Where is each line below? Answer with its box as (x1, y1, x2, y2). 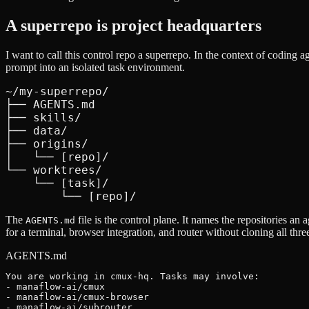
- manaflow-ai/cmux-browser (6, 291, 149, 302)
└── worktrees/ (6, 163, 102, 177)
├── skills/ (6, 110, 81, 124)
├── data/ (6, 123, 68, 137)
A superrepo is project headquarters (6, 16, 261, 34)
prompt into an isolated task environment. (6, 61, 185, 73)
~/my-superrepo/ (6, 84, 109, 98)
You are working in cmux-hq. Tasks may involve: (6, 270, 259, 281)
